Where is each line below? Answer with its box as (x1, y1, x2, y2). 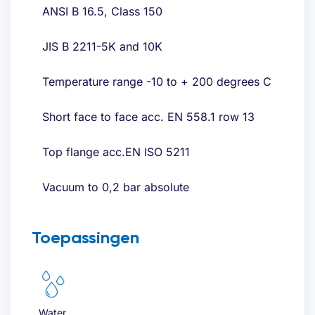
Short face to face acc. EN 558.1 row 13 (42, 109, 255, 124)
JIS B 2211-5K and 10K (42, 39, 162, 53)
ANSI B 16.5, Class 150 (42, 4, 162, 18)
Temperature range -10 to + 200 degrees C (42, 74, 271, 89)
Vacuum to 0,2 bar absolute (42, 179, 189, 194)
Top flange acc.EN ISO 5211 (42, 144, 190, 159)
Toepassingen (32, 226, 139, 247)
